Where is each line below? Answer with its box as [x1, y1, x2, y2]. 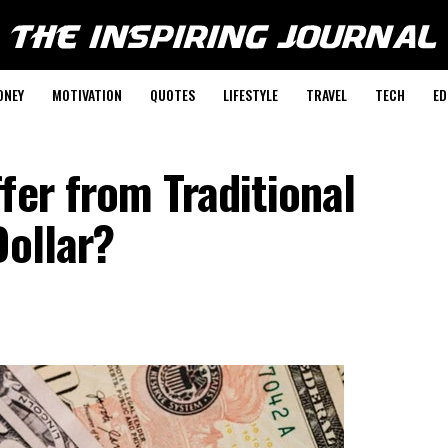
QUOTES [149, 84, 195, 105]
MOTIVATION [51, 84, 122, 105]
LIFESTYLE [222, 84, 278, 105]
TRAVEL [305, 84, 347, 105]
